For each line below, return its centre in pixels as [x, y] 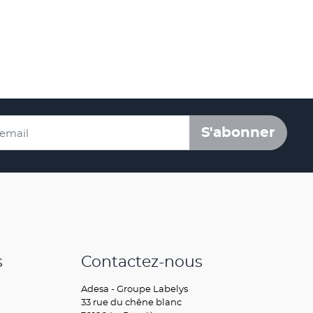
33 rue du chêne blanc [131, 302]
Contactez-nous [142, 262]
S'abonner [238, 133]
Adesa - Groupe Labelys [134, 289]
